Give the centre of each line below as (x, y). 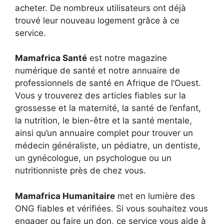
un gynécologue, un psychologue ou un (93, 158)
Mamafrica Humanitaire (65, 196)
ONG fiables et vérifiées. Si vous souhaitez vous (111, 208)
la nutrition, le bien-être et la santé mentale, (103, 120)
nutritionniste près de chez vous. (80, 170)
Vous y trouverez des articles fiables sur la (100, 95)
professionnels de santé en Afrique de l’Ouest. (108, 83)
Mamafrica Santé (51, 58)
